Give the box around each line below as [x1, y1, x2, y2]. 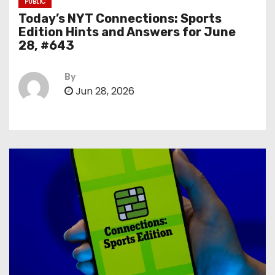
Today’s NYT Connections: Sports [18, 11, 222, 26]
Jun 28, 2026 [73, 84, 134, 98]
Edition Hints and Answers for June [18, 25, 236, 39]
